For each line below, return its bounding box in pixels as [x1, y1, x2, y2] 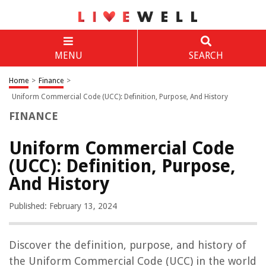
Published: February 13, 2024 [9, 201, 117, 211]
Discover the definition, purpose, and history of [9, 239, 246, 251]
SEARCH [188, 50, 223, 61]
